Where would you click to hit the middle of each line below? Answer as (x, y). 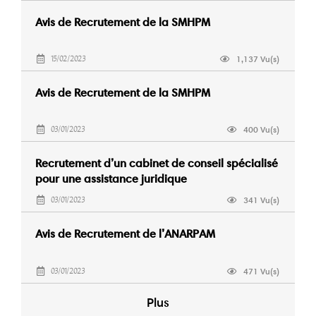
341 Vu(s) (261, 200)
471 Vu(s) (261, 271)
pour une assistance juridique (111, 179)
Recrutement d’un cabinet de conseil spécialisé (157, 163)
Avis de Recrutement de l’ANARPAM (125, 234)
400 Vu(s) (261, 129)
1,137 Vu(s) (258, 59)
